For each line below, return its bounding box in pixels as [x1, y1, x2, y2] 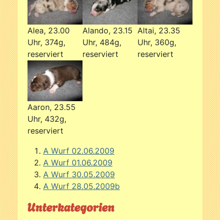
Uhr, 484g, [82, 37, 121, 48]
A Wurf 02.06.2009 [43, 145, 114, 156]
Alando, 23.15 [82, 26, 133, 36]
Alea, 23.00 [27, 26, 70, 36]
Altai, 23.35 [137, 26, 180, 36]
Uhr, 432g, [27, 114, 66, 124]
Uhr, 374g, [27, 37, 65, 48]
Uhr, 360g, [137, 37, 176, 48]
